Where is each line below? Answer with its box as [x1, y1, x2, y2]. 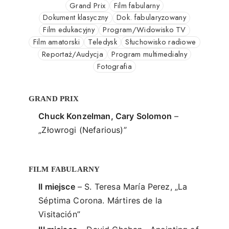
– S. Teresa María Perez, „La [75, 181, 188, 192]
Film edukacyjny [43, 24, 95, 36]
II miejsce [38, 181, 75, 192]
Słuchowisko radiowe [125, 36, 196, 48]
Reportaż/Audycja [41, 48, 103, 60]
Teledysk [88, 36, 117, 48]
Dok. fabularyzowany [117, 12, 187, 24]
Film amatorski [33, 36, 80, 48]
